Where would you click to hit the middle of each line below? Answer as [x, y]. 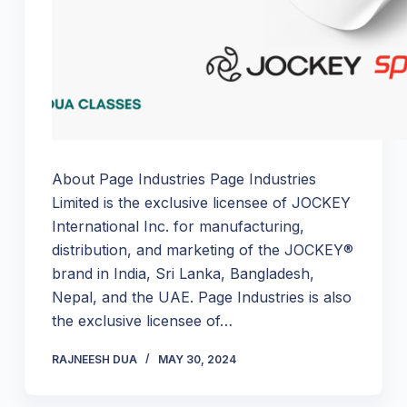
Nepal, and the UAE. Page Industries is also [201, 298]
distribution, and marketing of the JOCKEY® [202, 250]
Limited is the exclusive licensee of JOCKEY [201, 203]
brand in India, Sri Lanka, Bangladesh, [183, 274]
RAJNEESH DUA [94, 360]
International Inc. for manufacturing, [178, 227]
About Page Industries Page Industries [184, 179]
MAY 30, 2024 [197, 360]
